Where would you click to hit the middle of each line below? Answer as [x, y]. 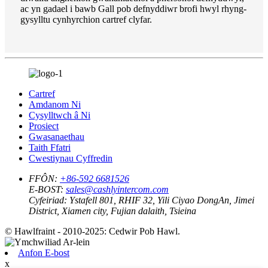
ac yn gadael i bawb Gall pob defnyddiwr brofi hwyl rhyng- [133, 8]
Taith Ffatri [50, 147]
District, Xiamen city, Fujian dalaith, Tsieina [112, 211]
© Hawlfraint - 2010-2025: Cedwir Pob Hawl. [92, 231]
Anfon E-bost [44, 252]
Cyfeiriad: [48, 200]
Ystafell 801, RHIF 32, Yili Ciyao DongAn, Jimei [162, 200]
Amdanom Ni [55, 104]
